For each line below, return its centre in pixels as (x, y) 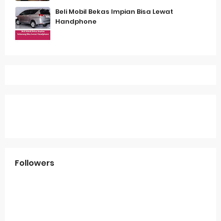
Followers (35, 163)
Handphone (76, 21)
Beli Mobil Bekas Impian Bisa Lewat (114, 12)
